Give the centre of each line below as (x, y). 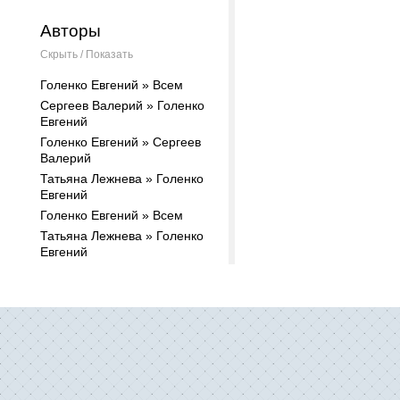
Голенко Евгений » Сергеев (121, 142)
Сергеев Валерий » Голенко (122, 105)
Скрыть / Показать (87, 54)
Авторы (71, 31)
